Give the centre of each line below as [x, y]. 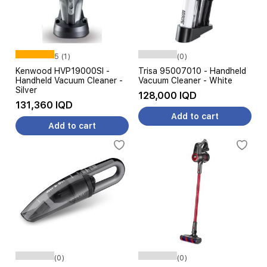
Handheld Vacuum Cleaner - [69, 80]
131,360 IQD [44, 105]
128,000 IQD [167, 96]
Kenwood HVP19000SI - [63, 71]
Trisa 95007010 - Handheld [192, 71]
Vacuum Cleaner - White [185, 80]
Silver [26, 90]
